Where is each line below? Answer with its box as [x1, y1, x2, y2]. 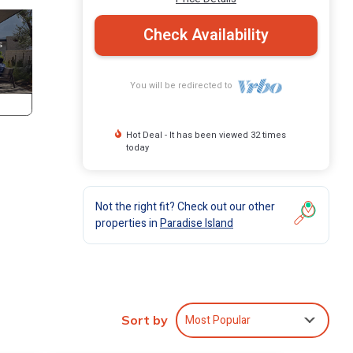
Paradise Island [160, 214, 233, 232]
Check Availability [143, 23, 269, 46]
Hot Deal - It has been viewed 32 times [126, 128, 287, 142]
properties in [95, 214, 160, 232]
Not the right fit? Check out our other [95, 198, 275, 215]
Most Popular [185, 311, 251, 329]
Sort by [121, 312, 168, 329]
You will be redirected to [130, 78, 238, 92]
